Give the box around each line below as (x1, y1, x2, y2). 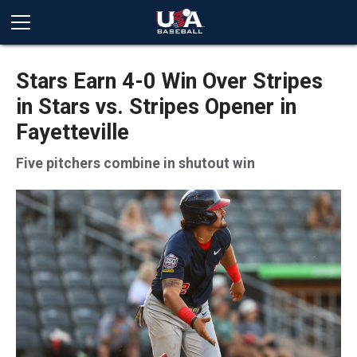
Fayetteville (16, 120, 129, 145)
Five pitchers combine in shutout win (16, 155, 255, 171)
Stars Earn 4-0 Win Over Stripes (16, 69, 323, 94)
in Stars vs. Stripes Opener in (16, 94, 296, 120)
